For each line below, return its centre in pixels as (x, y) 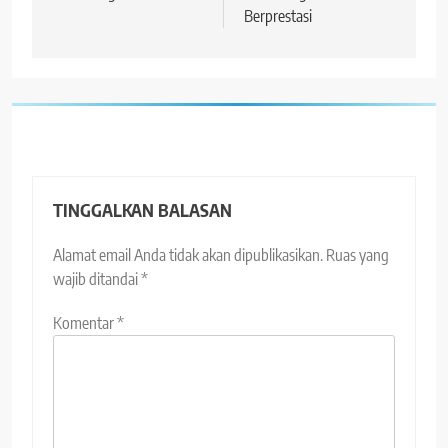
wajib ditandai (97, 278)
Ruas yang (357, 254)
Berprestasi (278, 15)
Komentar (85, 322)
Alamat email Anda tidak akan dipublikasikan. (188, 254)
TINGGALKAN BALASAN (142, 209)
